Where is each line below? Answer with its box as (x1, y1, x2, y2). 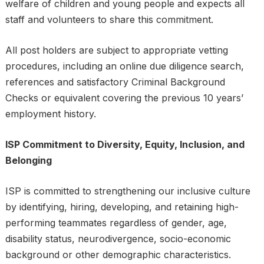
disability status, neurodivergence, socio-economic (5, 233, 231, 245)
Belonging (5, 154, 52, 166)
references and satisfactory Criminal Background (5, 76, 225, 88)
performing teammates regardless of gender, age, (5, 217, 227, 229)
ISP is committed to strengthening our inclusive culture (5, 185, 250, 197)
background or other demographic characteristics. (5, 249, 231, 260)
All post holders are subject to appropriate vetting (5, 44, 228, 56)
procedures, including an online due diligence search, (5, 60, 244, 72)
